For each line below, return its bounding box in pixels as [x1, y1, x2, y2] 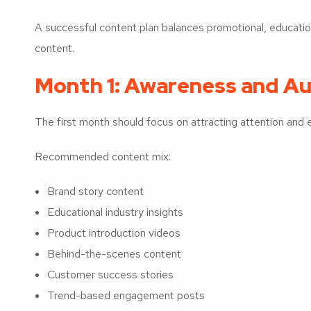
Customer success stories [47, 267, 174, 282]
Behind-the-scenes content [47, 246, 181, 261]
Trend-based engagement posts [47, 287, 205, 303]
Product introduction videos [47, 225, 180, 240]
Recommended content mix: [35, 149, 171, 164]
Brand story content [47, 183, 144, 199]
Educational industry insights [47, 204, 183, 219]
